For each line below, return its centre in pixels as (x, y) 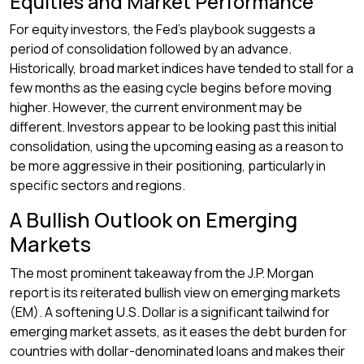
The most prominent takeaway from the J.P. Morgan (162, 273)
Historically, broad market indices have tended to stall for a (182, 68)
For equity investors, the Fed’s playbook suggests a (162, 29)
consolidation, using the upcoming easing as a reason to (177, 146)
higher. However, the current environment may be (156, 107)
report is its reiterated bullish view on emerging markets (175, 292)
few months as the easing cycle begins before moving (171, 88)
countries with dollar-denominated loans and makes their (178, 351)
